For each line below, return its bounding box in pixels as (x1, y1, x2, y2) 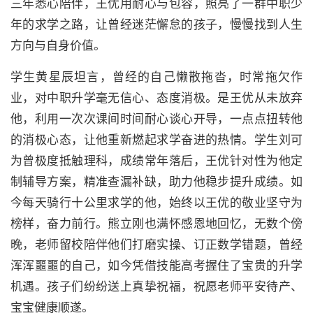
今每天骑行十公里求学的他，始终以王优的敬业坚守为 (10, 196, 303, 210)
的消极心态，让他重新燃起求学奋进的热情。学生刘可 (10, 133, 303, 147)
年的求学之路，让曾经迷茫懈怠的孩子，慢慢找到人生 (10, 18, 303, 31)
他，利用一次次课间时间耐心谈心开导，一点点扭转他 (10, 112, 303, 126)
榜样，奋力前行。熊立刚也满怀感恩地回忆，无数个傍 (10, 217, 303, 231)
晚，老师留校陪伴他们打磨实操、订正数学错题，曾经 (10, 238, 303, 252)
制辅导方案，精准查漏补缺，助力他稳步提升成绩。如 (10, 175, 303, 189)
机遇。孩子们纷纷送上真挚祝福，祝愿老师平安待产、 (10, 280, 303, 293)
